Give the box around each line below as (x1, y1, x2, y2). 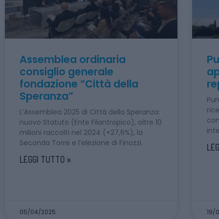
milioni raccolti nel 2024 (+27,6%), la (20, 127, 143, 137)
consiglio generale (20, 64, 113, 79)
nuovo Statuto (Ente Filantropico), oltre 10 (20, 117, 162, 127)
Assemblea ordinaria (20, 52, 126, 66)
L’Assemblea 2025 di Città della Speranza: (20, 107, 160, 117)
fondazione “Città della (20, 76, 138, 91)
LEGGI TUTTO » (20, 153, 71, 165)
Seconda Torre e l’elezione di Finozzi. (20, 137, 143, 148)
